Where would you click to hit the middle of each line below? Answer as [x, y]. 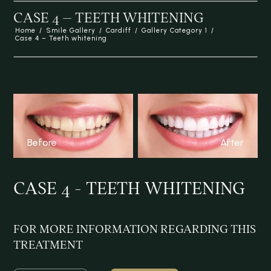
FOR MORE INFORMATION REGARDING [122, 229]
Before [42, 143]
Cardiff [119, 31]
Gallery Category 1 [175, 31]
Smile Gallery [71, 31]
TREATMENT [48, 245]
